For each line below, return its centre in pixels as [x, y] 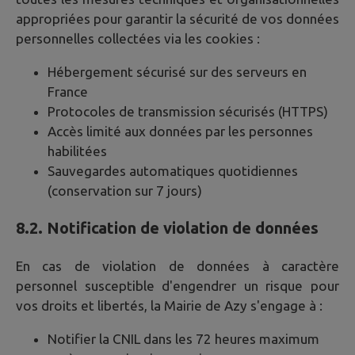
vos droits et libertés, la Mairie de [120, 305]
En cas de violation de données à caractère [177, 265]
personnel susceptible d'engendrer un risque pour [177, 285]
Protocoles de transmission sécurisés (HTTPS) [188, 111]
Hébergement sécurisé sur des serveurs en [177, 71]
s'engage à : [285, 305]
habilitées [77, 151]
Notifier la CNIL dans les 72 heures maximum [183, 339]
